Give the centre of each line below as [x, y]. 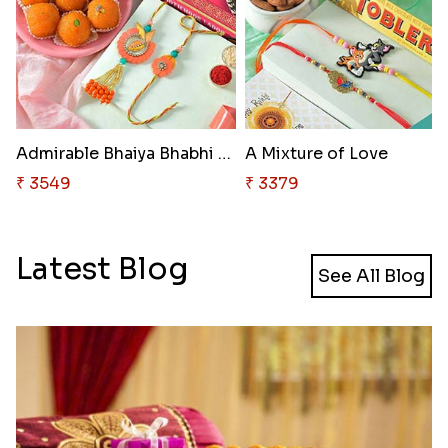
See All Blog [372, 275]
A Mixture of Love [316, 153]
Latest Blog [102, 268]
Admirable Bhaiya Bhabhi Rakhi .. [224, 153]
